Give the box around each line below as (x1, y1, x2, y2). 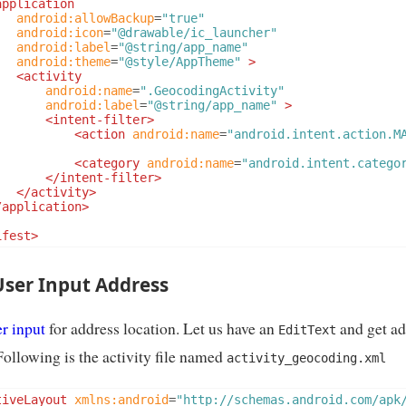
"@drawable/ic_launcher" (111, 24, 277, 40)
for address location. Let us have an (45, 317, 278, 340)
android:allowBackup (16, 10, 154, 25)
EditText (278, 323, 336, 338)
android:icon (16, 24, 103, 40)
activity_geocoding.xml (227, 351, 386, 366)
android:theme (16, 53, 111, 69)
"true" (161, 10, 205, 25)
